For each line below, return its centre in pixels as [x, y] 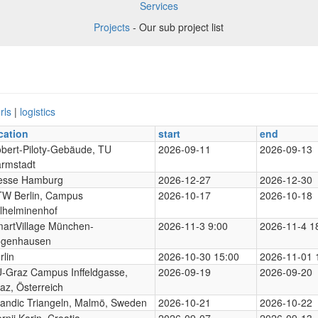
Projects [112, 27]
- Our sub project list [177, 27]
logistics [38, 111]
